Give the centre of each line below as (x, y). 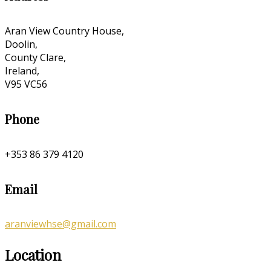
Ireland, (22, 70)
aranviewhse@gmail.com (60, 224)
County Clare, (35, 57)
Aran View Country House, (64, 31)
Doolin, (21, 44)
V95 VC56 (26, 84)
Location (33, 255)
